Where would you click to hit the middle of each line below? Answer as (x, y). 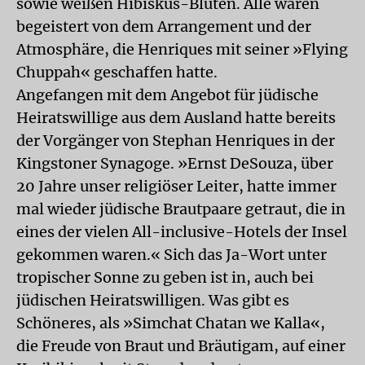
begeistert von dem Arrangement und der (164, 26)
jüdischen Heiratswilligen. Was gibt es (153, 300)
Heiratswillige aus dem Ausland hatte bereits (176, 118)
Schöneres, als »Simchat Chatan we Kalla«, (171, 323)
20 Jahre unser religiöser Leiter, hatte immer (176, 186)
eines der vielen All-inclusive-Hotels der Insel (182, 232)
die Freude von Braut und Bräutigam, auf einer (181, 346)
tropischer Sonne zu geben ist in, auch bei (165, 277)
